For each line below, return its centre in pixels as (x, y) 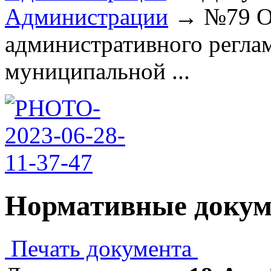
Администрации (87, 17)
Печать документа (101, 249)
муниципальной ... (97, 71)
